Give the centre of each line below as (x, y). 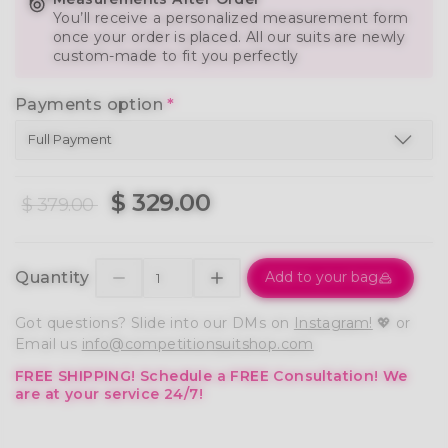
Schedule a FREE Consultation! (259, 375)
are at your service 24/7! (109, 393)
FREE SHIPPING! (78, 375)
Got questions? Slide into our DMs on (154, 322)
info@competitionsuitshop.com (197, 343)
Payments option (91, 104)
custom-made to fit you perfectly (176, 55)
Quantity (52, 278)
